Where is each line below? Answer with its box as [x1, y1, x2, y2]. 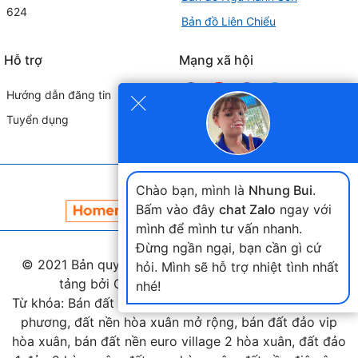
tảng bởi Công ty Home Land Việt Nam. [59, 275, 299, 292]
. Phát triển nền [245, 256, 337, 272]
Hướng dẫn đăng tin [6, 88, 111, 101]
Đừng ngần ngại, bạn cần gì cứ [135, 239, 321, 256]
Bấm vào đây [135, 201, 219, 217]
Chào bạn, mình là [135, 181, 249, 198]
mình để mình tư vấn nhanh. [135, 220, 302, 237]
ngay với [275, 201, 332, 217]
